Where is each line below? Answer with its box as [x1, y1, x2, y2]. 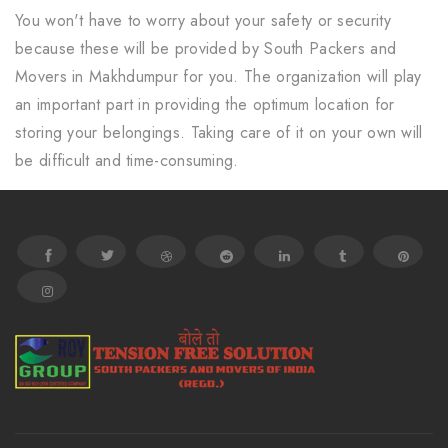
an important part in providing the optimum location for [15, 93, 395, 117]
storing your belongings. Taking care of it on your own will [15, 121, 423, 145]
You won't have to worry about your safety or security [15, 9, 391, 33]
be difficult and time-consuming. [15, 149, 239, 173]
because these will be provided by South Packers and [15, 37, 397, 61]
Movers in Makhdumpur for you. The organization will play [15, 65, 422, 89]
